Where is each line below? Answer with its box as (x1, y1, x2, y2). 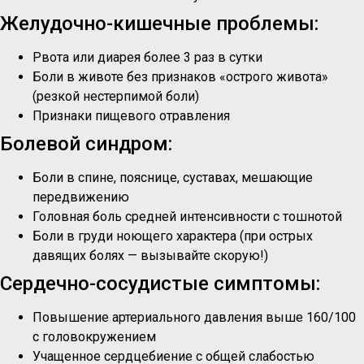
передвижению (32, 189, 129, 206)
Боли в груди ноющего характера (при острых (32, 228, 313, 245)
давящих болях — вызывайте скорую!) (32, 248, 268, 264)
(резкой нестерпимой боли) (32, 89, 199, 105)
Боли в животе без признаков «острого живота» (32, 69, 328, 85)
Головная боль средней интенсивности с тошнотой (32, 209, 342, 225)
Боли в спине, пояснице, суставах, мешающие (32, 170, 313, 186)
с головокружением (32, 329, 156, 345)
